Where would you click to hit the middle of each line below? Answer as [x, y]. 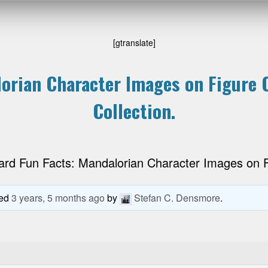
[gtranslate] [134, 43]
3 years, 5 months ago [58, 198]
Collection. [134, 111]
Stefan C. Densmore [177, 198]
